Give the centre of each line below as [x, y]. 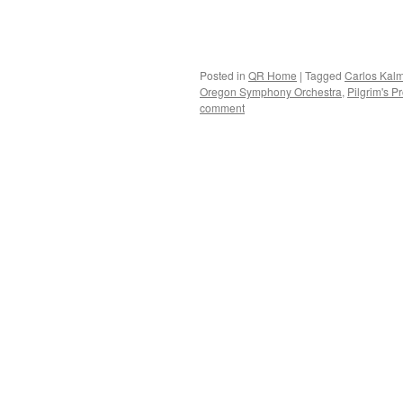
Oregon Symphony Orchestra [271, 91]
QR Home [273, 75]
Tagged [323, 75]
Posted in [223, 75]
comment [222, 107]
